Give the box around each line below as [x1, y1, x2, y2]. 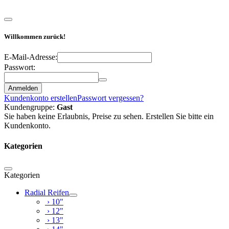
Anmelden [8, 84, 38, 93]
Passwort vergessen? [77, 94, 144, 103]
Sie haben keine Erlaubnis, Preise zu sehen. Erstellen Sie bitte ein [4, 112, 214, 121]
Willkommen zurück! [4, 33, 65, 41]
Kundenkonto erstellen [4, 94, 77, 103]
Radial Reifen [25, 188, 69, 197]
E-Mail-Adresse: [4, 53, 57, 62]
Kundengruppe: [4, 103, 57, 112]
